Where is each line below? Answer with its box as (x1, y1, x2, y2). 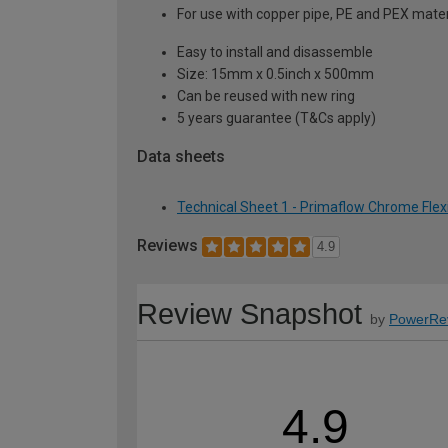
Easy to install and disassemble (177, 43, 373, 60)
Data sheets (137, 146, 225, 166)
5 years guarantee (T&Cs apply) (177, 109, 376, 126)
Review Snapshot (137, 298, 362, 331)
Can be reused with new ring (177, 87, 355, 104)
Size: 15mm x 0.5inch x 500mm (177, 65, 374, 82)
